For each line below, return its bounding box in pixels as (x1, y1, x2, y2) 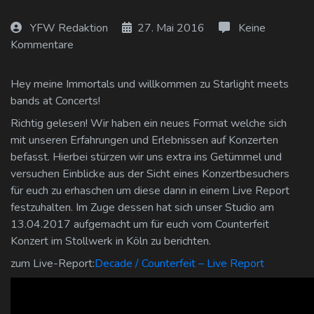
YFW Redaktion (27, 20, 111, 36)
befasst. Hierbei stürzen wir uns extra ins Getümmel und (11, 149, 282, 165)
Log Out (25, 40, 64, 54)
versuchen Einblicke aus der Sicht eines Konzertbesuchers (11, 166, 289, 182)
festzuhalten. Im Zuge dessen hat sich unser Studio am (11, 200, 274, 216)
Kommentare (11, 37, 74, 53)
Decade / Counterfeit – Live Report (95, 256, 264, 272)
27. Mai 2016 (137, 20, 205, 36)
